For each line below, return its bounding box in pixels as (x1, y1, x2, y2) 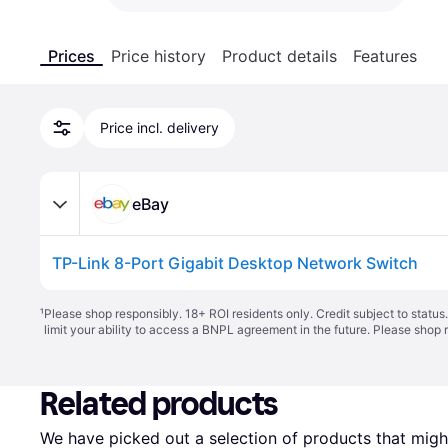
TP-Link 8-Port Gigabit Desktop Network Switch (52, 253, 418, 273)
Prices (48, 46, 95, 66)
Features (353, 46, 417, 66)
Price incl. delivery (100, 119, 219, 136)
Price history (111, 46, 206, 66)
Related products (40, 385, 279, 423)
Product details (222, 46, 337, 66)
